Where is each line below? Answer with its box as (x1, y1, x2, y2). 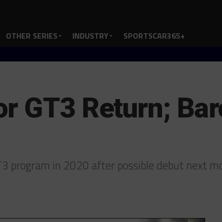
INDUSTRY (72, 30, 109, 42)
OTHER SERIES (6, 30, 57, 42)
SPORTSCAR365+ (123, 30, 185, 42)
